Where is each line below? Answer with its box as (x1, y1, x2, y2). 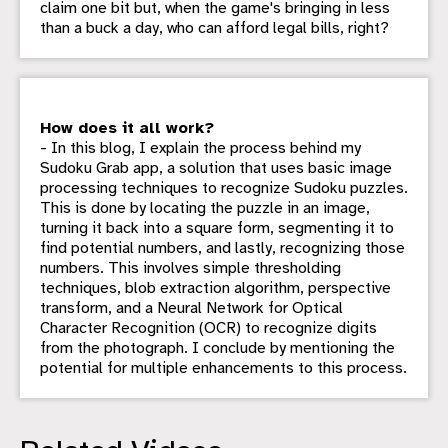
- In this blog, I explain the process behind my (40, 138, 361, 159)
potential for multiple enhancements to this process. (40, 358, 407, 379)
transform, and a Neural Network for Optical (40, 298, 343, 319)
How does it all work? (40, 118, 214, 139)
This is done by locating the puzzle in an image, (40, 198, 370, 219)
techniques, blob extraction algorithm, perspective (40, 278, 391, 299)
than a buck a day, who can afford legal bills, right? (40, 18, 389, 39)
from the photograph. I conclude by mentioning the (40, 338, 395, 359)
